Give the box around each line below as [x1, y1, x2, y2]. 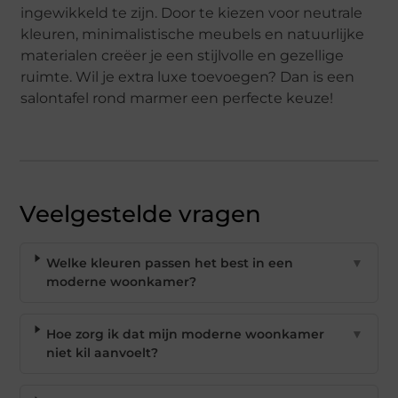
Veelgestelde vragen [20, 200, 262, 229]
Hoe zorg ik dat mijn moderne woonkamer [45, 326, 324, 343]
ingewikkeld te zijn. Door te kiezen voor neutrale [20, 4, 363, 22]
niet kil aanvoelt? [45, 345, 158, 362]
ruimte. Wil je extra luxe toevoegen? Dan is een [20, 68, 355, 86]
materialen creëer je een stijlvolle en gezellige [20, 47, 345, 65]
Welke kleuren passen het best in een [45, 255, 293, 272]
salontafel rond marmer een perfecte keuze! [20, 90, 334, 107]
